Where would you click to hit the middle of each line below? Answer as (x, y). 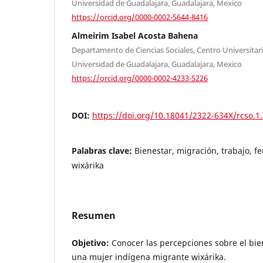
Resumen (94, 216)
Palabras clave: (103, 151)
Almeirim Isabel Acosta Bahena (135, 35)
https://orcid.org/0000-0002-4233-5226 (140, 78)
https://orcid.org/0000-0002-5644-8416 (140, 17)
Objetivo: (90, 243)
